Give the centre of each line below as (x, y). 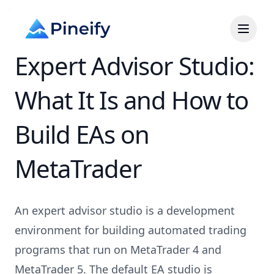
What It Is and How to (131, 100)
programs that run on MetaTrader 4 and (118, 250)
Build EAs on (82, 134)
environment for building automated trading (131, 230)
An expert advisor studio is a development (125, 210)
